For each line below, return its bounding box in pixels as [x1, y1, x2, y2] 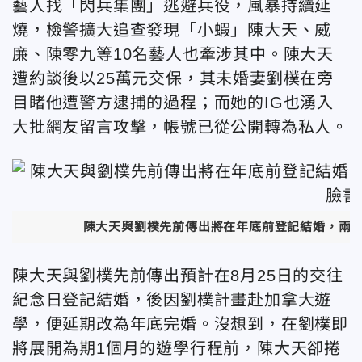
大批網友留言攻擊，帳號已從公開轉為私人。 [12, 118, 348, 136]
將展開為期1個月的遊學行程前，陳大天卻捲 [12, 339, 341, 357]
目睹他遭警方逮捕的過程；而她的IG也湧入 [12, 94, 334, 112]
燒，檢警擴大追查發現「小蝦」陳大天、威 [12, 21, 332, 39]
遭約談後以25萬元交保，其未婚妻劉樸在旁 [12, 69, 335, 87]
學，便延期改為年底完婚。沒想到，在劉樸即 [12, 314, 348, 333]
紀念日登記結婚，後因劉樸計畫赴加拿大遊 [12, 290, 332, 309]
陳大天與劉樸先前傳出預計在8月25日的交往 [12, 266, 343, 284]
